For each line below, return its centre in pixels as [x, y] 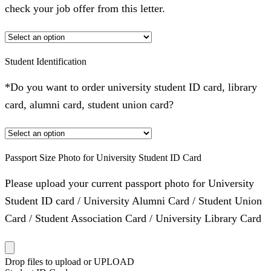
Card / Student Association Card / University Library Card [133, 218]
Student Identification [46, 62]
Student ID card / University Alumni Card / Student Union [133, 201]
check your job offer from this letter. [85, 8]
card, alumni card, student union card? [89, 104]
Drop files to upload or [48, 261]
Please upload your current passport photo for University [129, 183]
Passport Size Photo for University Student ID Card [103, 158]
